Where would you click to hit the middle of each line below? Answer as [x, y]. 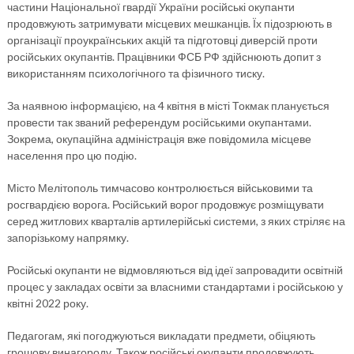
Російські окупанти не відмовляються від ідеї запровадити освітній [175, 270]
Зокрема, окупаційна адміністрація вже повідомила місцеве [159, 139]
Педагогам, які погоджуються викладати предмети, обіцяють [161, 335]
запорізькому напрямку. [68, 237]
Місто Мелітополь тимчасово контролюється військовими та [160, 188]
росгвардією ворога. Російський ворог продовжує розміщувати [165, 204]
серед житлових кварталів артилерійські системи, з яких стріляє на [176, 221]
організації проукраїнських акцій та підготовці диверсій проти [162, 40]
